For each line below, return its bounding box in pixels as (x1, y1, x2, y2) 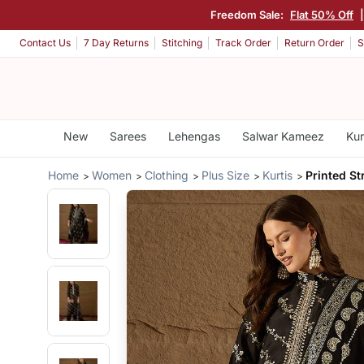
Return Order (284, 37, 344, 50)
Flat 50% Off (290, 7, 353, 21)
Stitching (162, 37, 202, 50)
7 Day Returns (84, 37, 149, 50)
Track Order (215, 37, 271, 50)
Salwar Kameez (241, 129, 324, 143)
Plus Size (201, 167, 250, 182)
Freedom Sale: (210, 7, 286, 21)
